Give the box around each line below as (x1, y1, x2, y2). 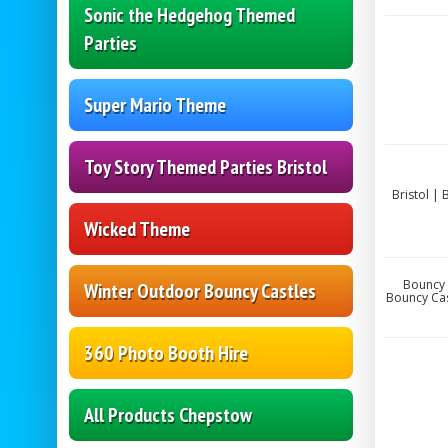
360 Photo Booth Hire (84, 340, 248, 367)
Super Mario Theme (84, 92, 226, 119)
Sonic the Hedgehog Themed (84, 2, 295, 29)
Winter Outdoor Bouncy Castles (84, 278, 316, 305)
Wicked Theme (84, 216, 190, 243)
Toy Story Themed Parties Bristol (84, 154, 327, 181)
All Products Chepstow (84, 402, 252, 429)
